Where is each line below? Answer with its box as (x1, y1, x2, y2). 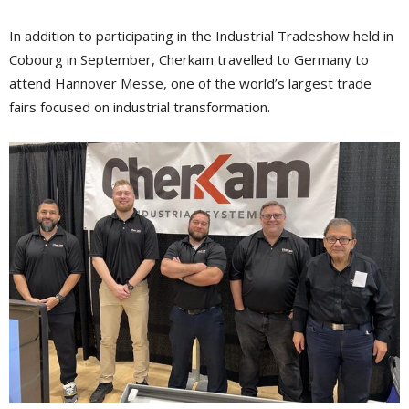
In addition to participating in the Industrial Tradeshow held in (9, 26, 393, 45)
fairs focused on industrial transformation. (9, 97, 270, 116)
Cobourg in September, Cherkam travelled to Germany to (9, 49, 369, 68)
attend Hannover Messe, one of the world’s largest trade (9, 73, 372, 92)
